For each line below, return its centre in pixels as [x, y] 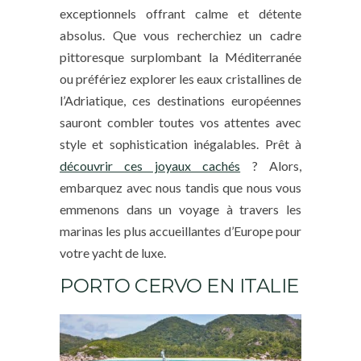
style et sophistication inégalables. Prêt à [180, 143]
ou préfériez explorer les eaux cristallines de [180, 78]
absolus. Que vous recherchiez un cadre [180, 35]
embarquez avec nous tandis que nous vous [180, 187]
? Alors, [271, 165]
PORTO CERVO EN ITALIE [179, 285]
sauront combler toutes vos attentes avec [180, 122]
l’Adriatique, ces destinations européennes [180, 100]
